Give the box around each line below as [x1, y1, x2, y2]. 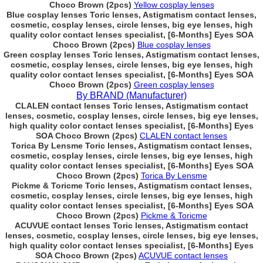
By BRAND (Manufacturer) [76, 90, 187, 100]
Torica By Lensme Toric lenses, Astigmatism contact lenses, [11, 141, 252, 150]
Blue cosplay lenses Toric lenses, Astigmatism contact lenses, [6, 10, 257, 19]
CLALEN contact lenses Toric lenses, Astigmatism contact [15, 101, 248, 110]
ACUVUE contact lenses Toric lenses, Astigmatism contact [15, 221, 248, 230]
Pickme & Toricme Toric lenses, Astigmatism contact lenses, [11, 181, 252, 190]
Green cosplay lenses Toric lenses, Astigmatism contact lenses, [4, 50, 259, 59]
